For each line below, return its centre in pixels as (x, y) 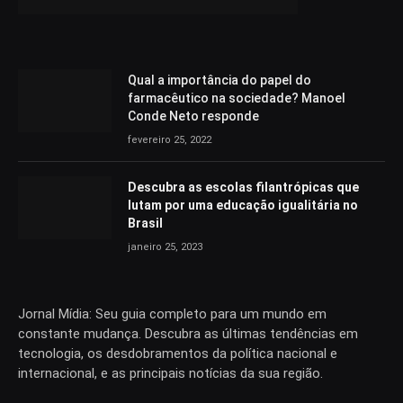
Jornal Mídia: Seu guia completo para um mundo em (172, 314)
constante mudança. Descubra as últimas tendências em (188, 334)
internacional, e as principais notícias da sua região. (170, 374)
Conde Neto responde (193, 116)
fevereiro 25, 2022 (170, 140)
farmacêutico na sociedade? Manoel (237, 99)
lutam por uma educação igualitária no (243, 206)
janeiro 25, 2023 (165, 247)
